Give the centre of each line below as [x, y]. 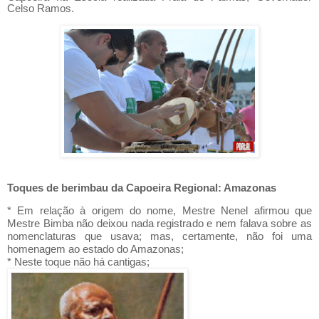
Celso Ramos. [41, 8]
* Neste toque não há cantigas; [78, 262]
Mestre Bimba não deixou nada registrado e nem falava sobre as [159, 223]
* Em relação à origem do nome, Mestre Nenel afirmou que [159, 210]
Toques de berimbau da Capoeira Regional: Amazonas [142, 188]
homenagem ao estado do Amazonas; [95, 249]
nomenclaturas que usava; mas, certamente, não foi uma [159, 236]
